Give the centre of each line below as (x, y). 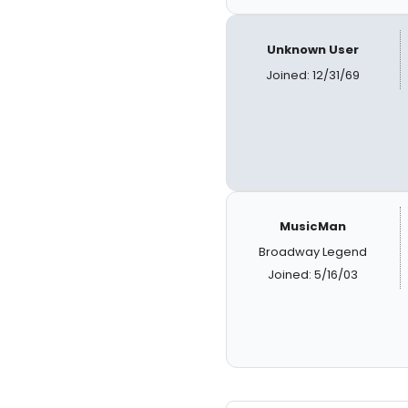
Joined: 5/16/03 (313, 275)
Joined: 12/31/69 (313, 75)
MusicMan (313, 226)
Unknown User (313, 50)
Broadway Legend (313, 252)
